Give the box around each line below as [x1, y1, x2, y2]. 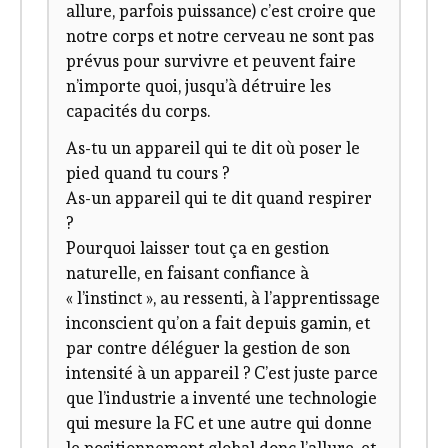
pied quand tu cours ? [66, 163, 230, 184]
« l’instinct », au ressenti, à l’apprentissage [66, 288, 381, 309]
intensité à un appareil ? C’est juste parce [66, 363, 379, 384]
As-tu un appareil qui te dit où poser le [66, 138, 361, 159]
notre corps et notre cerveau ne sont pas [66, 25, 375, 46]
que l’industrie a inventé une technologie [66, 388, 378, 409]
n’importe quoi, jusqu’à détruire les [66, 75, 332, 96]
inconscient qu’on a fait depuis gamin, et [66, 313, 371, 334]
